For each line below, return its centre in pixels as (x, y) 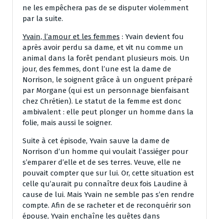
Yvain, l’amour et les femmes (71, 36)
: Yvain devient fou (152, 36)
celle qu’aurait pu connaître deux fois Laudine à (105, 184)
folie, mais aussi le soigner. (67, 122)
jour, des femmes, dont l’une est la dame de (97, 69)
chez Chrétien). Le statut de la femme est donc (102, 101)
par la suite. (43, 18)
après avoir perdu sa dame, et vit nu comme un (103, 47)
